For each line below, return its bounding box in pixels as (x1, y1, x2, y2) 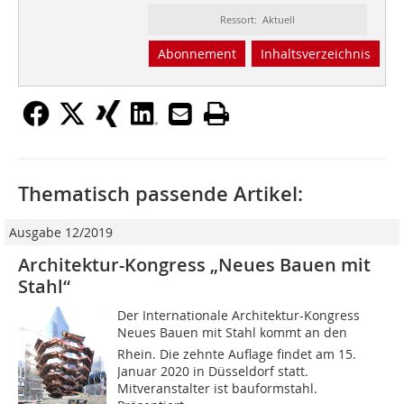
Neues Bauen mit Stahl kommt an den (117, 324, 348, 342)
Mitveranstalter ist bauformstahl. (117, 380, 318, 398)
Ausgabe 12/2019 (9, 224, 113, 242)
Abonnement (157, 45, 236, 63)
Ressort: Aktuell (219, 13, 295, 27)
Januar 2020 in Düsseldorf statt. (117, 363, 309, 381)
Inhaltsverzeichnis (260, 45, 371, 63)
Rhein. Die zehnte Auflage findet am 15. (117, 345, 357, 363)
